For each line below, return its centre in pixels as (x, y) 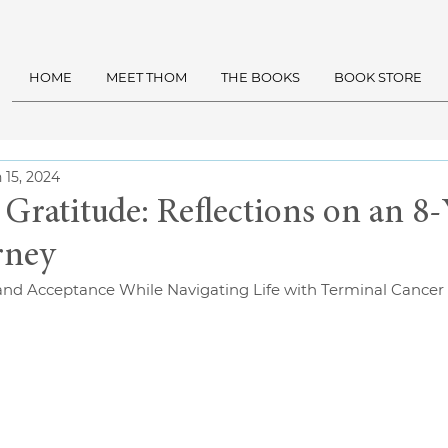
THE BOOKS (260, 77)
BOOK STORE (377, 77)
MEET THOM (146, 77)
